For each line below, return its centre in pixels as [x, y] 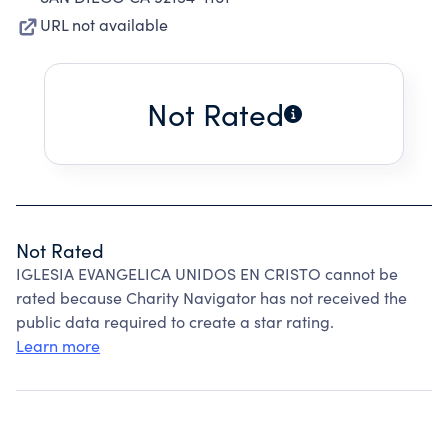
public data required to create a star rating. [175, 321]
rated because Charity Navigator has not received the [211, 297]
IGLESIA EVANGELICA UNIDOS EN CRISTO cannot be [207, 273]
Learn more [58, 345]
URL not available [104, 24]
